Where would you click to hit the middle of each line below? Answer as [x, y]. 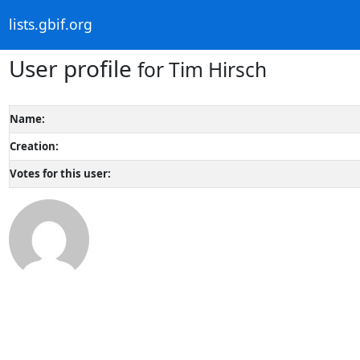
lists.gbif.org [50, 25]
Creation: [34, 146]
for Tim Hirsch [202, 69]
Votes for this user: [60, 173]
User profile [73, 68]
